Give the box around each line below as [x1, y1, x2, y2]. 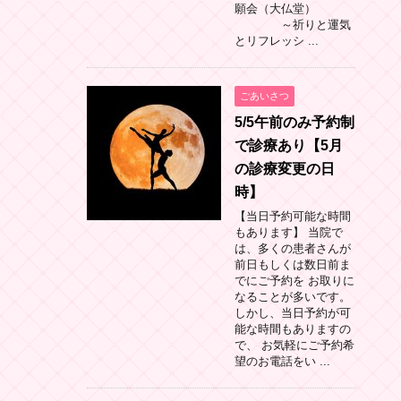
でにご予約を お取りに [235, 273, 354, 287]
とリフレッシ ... [235, 33, 319, 47]
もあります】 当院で [235, 225, 343, 239]
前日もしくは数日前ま [235, 257, 351, 271]
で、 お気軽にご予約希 [235, 337, 354, 352]
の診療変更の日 [235, 160, 335, 176]
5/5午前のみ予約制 [235, 114, 354, 130]
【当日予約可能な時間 [235, 209, 351, 223]
